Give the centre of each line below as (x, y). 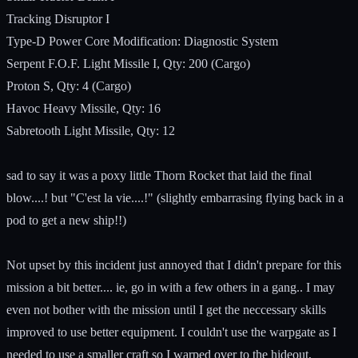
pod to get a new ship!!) (66, 220)
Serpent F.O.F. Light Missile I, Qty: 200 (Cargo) (128, 63)
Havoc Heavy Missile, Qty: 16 (84, 108)
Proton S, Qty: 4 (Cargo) (69, 86)
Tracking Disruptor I (58, 18)
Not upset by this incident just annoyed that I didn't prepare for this (174, 265)
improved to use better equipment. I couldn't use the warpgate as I (171, 332)
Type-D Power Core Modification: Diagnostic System (142, 41)
